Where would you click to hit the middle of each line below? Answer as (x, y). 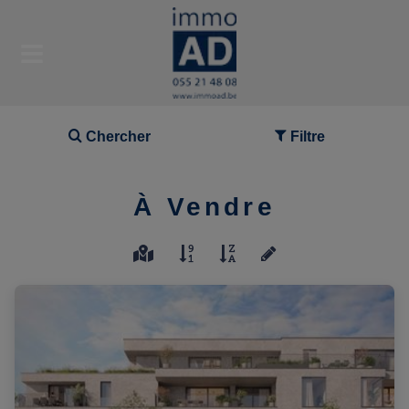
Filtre (307, 136)
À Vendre (204, 207)
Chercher (118, 136)
